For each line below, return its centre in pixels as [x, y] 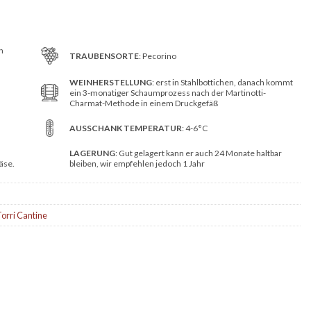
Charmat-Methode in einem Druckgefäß [143, 103]
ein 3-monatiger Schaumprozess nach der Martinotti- [167, 93]
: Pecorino [157, 56]
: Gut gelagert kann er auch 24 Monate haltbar [198, 153]
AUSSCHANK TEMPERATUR [125, 128]
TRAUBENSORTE [104, 56]
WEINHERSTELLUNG [110, 82]
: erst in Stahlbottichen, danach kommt [222, 82]
